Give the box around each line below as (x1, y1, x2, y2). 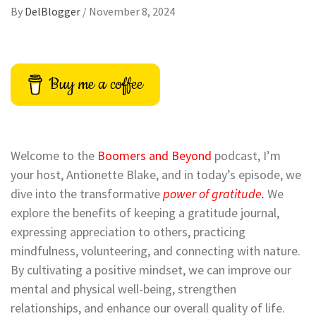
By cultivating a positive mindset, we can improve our (11, 262, 291, 278)
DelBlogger (25, 4, 83, 18)
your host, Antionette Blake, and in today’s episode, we (11, 166, 301, 183)
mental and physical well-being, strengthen (11, 281, 236, 297)
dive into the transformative (11, 186, 163, 202)
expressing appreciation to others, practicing (11, 224, 245, 240)
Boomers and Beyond (97, 147, 212, 164)
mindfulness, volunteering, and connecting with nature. (11, 243, 300, 259)
